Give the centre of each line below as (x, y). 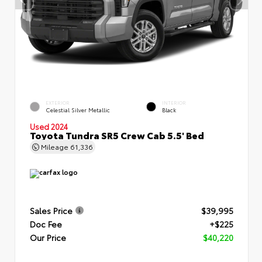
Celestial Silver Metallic (78, 109)
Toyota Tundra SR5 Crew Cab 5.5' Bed (117, 135)
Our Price (48, 237)
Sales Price (51, 210)
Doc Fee (46, 224)
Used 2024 (49, 126)
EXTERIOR (58, 102)
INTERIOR (174, 102)
